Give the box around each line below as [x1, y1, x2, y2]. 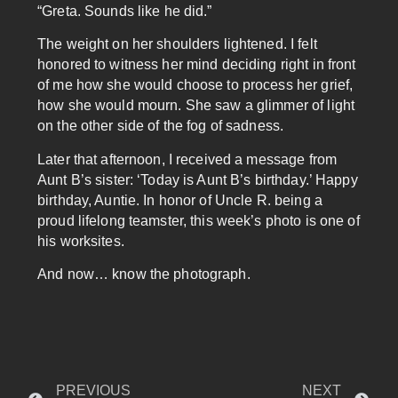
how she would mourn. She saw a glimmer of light [37, 98, 355, 114]
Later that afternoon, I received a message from [37, 151, 338, 167]
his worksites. [37, 233, 124, 249]
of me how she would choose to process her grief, [37, 77, 354, 93]
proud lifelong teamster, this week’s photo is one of [37, 212, 360, 228]
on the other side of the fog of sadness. [37, 118, 284, 134]
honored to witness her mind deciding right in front [37, 57, 356, 73]
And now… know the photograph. [37, 267, 251, 283]
